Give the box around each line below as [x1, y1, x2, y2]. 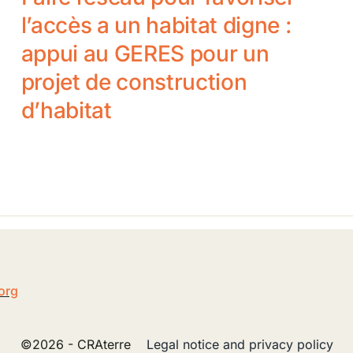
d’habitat [20, 96, 112, 124]
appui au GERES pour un [20, 39, 269, 67]
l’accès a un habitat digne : [20, 11, 292, 39]
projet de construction [20, 68, 247, 95]
